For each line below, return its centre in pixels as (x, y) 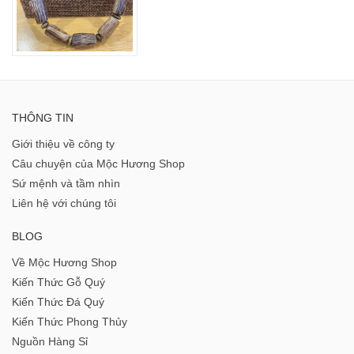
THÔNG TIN (43, 117)
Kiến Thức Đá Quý (58, 301)
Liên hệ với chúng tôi (64, 203)
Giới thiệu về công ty (63, 143)
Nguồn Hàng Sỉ (50, 341)
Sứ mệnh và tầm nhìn (66, 183)
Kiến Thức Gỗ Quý (58, 282)
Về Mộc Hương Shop (64, 262)
